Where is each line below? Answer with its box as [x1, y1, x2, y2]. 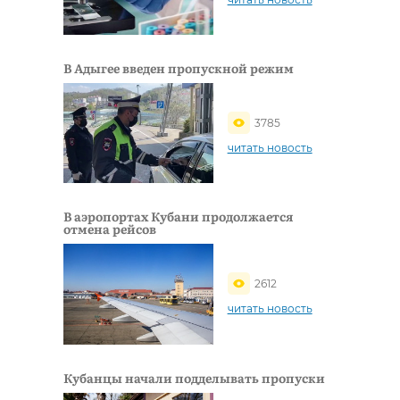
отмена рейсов [63, 220, 156, 238]
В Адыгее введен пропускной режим [63, 59, 294, 78]
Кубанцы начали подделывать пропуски [63, 368, 325, 387]
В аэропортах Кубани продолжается [63, 207, 293, 226]
